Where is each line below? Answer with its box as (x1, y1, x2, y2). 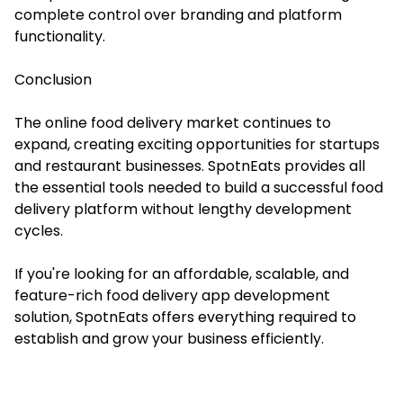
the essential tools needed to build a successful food (14, 176, 383, 198)
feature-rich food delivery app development (14, 284, 330, 306)
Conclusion (14, 68, 92, 90)
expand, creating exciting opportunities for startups (14, 133, 380, 155)
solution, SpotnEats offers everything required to (14, 306, 356, 327)
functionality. (14, 25, 105, 47)
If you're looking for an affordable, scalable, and (14, 263, 349, 284)
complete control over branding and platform (14, 4, 342, 25)
